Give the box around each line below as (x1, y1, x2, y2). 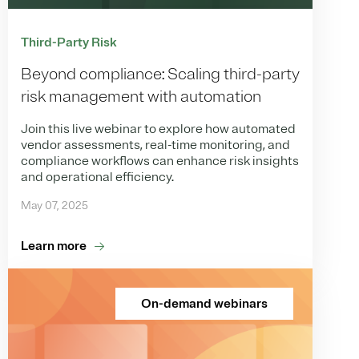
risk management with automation (21, 86, 261, 107)
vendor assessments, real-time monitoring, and (21, 136, 290, 153)
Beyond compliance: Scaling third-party (21, 63, 300, 84)
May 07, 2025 (21, 198, 88, 212)
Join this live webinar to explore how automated (21, 120, 296, 137)
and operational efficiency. (21, 168, 174, 185)
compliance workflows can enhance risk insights (21, 152, 299, 169)
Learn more (21, 237, 87, 254)
